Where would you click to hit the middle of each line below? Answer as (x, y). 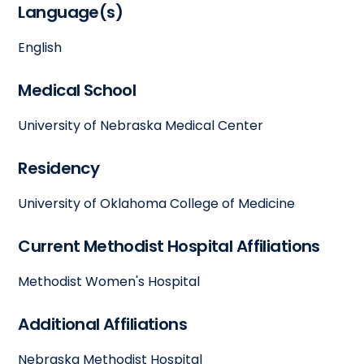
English (40, 47)
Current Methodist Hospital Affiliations (169, 246)
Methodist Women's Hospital (109, 281)
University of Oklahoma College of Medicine (157, 203)
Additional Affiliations (103, 324)
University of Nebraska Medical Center (141, 125)
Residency (59, 168)
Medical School (77, 90)
